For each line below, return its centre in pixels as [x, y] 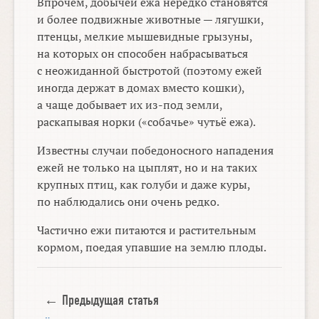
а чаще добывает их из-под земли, [130, 105]
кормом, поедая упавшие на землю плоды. [152, 247]
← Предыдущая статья [101, 301]
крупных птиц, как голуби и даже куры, [144, 185]
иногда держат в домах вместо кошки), [141, 88]
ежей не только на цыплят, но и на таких [147, 168]
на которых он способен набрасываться [143, 54]
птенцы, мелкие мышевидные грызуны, [145, 37]
